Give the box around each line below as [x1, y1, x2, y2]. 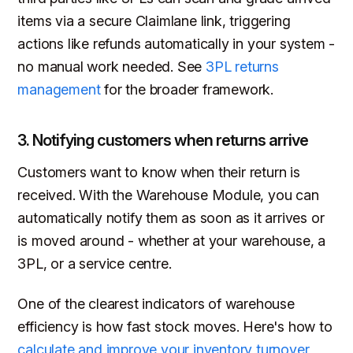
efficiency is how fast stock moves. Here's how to [17, 318, 333, 335]
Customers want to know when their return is [17, 164, 300, 181]
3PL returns [206, 58, 279, 76]
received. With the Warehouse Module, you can [17, 187, 319, 204]
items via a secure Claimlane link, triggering [17, 13, 291, 30]
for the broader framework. [100, 81, 274, 98]
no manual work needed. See [17, 58, 206, 76]
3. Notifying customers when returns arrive [17, 131, 309, 150]
